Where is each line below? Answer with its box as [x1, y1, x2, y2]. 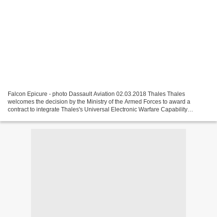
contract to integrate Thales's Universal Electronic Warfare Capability [8, 106, 187, 113]
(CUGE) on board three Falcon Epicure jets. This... [8, 113, 139, 121]
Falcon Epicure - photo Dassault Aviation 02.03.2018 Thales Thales [8, 90, 185, 97]
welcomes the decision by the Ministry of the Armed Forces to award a [8, 98, 190, 105]
